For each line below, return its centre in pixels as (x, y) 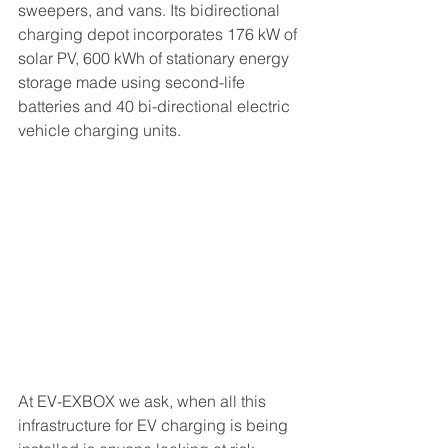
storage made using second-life (133, 82)
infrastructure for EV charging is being (155, 425)
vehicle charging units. (99, 130)
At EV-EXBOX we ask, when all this (144, 401)
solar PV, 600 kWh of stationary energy (155, 58)
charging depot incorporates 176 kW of (159, 34)
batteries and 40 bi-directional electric (156, 106)
